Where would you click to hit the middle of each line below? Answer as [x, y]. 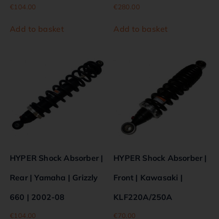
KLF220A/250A [143, 197]
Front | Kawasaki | [148, 177]
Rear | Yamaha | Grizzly [54, 177]
